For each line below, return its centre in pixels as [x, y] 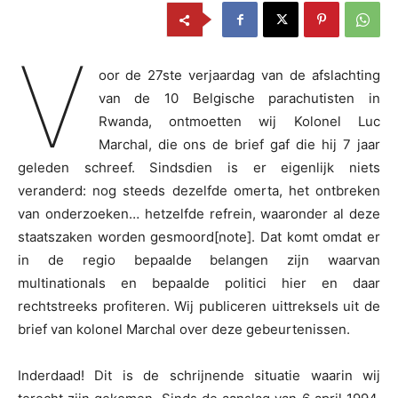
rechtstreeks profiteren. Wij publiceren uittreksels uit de [199, 306]
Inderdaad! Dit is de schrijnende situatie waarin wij [199, 376]
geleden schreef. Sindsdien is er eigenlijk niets [199, 168]
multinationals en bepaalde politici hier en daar [199, 283]
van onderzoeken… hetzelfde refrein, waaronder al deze [199, 214]
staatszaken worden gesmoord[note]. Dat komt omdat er [199, 237]
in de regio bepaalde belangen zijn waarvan [199, 260]
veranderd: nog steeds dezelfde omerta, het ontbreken [199, 191]
